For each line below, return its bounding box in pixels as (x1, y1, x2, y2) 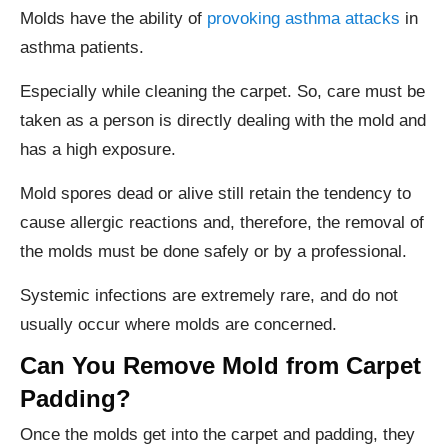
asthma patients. (20, 37, 144, 57)
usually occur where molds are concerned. (20, 314, 337, 334)
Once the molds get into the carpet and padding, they (20, 424, 415, 444)
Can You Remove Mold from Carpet (20, 351, 421, 379)
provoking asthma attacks (207, 8, 400, 28)
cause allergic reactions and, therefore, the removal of (20, 212, 424, 232)
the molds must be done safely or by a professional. (20, 241, 407, 261)
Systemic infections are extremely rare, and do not (20, 285, 398, 305)
